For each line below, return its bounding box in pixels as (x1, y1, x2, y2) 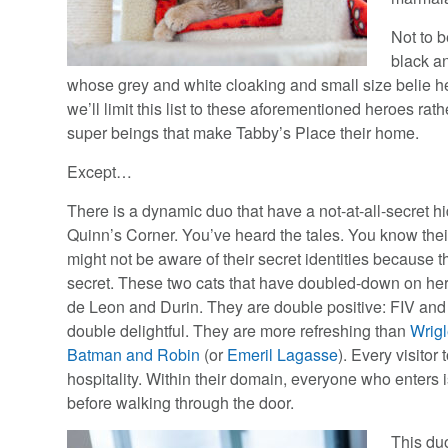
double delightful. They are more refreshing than (67, 319, 411, 343)
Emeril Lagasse (227, 343, 339, 367)
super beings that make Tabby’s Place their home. (67, 121, 420, 145)
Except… (67, 160, 133, 184)
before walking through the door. (67, 391, 295, 415)
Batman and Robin (67, 343, 201, 367)
